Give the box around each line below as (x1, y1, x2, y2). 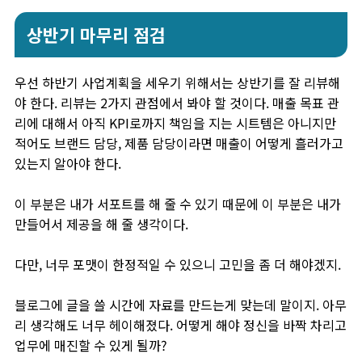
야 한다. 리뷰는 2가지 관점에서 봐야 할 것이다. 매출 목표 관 (15, 93, 339, 112)
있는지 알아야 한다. (15, 154, 121, 173)
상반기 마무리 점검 (27, 22, 166, 47)
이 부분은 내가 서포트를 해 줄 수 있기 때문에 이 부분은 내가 (15, 194, 341, 213)
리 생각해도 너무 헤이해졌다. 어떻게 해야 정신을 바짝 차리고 (15, 315, 347, 335)
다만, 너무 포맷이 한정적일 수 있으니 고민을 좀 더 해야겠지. (15, 255, 341, 274)
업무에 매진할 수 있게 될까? (15, 335, 167, 355)
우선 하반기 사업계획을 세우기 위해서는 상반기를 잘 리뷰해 (15, 73, 340, 92)
